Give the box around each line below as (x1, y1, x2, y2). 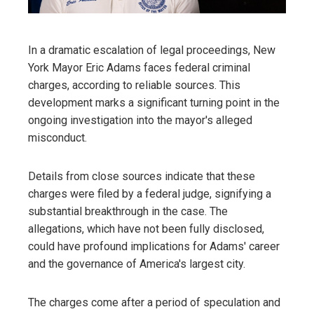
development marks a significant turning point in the (28, 96, 280, 109)
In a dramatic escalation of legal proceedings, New (28, 43, 275, 57)
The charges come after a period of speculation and (28, 296, 280, 309)
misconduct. (28, 131, 87, 144)
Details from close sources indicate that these (28, 170, 255, 183)
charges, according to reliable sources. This (28, 78, 240, 92)
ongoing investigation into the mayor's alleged (28, 114, 252, 127)
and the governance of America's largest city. (28, 257, 245, 271)
